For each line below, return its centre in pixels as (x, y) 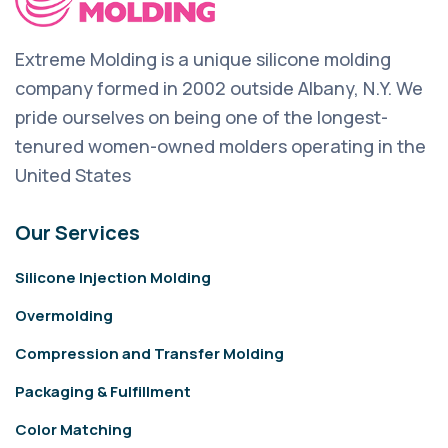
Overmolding (64, 315)
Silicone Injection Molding (113, 277)
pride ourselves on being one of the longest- (201, 116)
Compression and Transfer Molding (149, 353)
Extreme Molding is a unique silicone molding (203, 58)
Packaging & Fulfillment (103, 391)
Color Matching (73, 429)
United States (73, 174)
